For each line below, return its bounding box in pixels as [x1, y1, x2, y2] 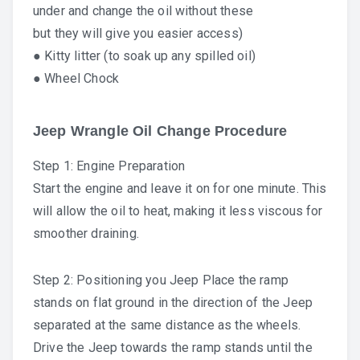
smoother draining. [33, 225, 139, 241]
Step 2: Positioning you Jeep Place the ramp [33, 272, 288, 288]
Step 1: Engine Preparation [33, 157, 186, 174]
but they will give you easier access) [33, 25, 243, 41]
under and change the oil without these [33, 2, 254, 18]
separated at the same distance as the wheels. [33, 317, 301, 333]
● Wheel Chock [33, 70, 120, 86]
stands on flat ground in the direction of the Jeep [33, 294, 313, 310]
